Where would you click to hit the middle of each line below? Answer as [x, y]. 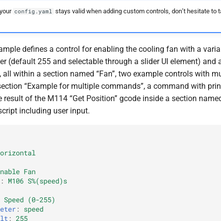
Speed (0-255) [30, 200]
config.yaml [33, 12]
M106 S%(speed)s [37, 181]
